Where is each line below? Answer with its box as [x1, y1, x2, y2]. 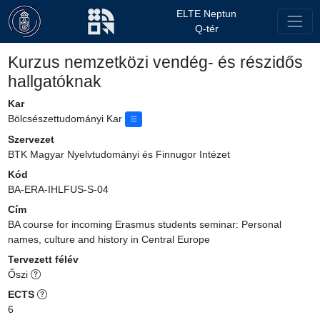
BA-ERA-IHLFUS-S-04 [7, 184, 109, 196]
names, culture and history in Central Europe [7, 234, 210, 246]
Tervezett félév [7, 254, 79, 266]
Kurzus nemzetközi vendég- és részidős [7, 54, 303, 71]
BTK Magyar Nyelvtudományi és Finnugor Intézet [7, 149, 230, 161]
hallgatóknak [7, 73, 101, 91]
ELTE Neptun [176, 8, 236, 19]
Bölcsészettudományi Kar [7, 113, 125, 124]
